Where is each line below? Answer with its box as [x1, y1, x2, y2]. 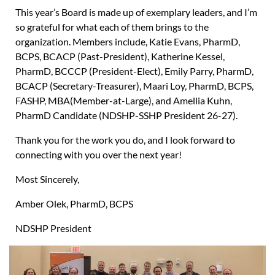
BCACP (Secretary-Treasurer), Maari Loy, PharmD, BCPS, [15, 80, 254, 91]
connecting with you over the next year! [15, 149, 182, 160]
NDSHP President [15, 222, 91, 234]
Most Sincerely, [15, 173, 79, 185]
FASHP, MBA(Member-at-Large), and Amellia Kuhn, [15, 95, 232, 106]
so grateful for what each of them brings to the [15, 21, 209, 33]
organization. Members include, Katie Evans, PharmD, [15, 36, 240, 47]
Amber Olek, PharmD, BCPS [15, 198, 133, 209]
